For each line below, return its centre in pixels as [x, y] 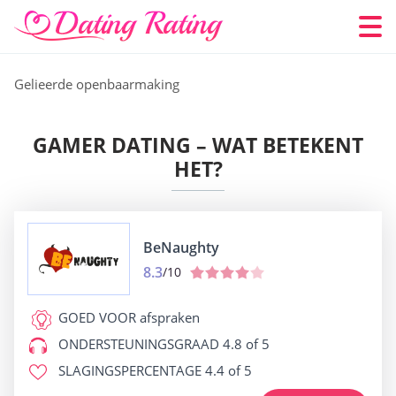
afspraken [168, 317]
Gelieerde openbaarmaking [97, 84]
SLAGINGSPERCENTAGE [130, 370]
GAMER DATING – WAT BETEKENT [198, 145]
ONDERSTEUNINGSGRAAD [139, 344]
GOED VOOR [97, 317]
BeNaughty [181, 247]
